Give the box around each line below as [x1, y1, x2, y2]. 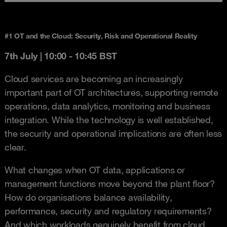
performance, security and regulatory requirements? [5, 205, 212, 216]
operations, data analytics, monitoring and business [5, 100, 210, 111]
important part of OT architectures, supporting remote [5, 87, 218, 98]
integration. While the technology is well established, [5, 114, 213, 125]
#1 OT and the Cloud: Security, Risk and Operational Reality [5, 31, 197, 41]
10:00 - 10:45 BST [42, 50, 117, 61]
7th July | [5, 50, 42, 61]
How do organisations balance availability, [5, 192, 172, 203]
